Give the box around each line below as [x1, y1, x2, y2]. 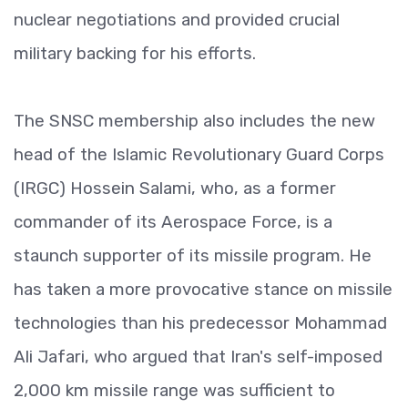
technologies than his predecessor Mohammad [14, 312, 387, 333]
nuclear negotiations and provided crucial [14, 9, 340, 30]
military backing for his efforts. [14, 43, 256, 64]
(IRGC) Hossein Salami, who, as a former [14, 178, 336, 199]
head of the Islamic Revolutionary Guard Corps [14, 144, 384, 165]
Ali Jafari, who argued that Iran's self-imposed [14, 346, 382, 367]
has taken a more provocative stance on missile [14, 279, 393, 300]
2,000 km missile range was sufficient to [14, 380, 335, 401]
